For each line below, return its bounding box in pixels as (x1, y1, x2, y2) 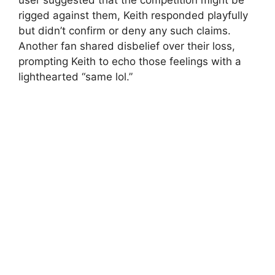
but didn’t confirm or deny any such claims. (18, 24, 231, 37)
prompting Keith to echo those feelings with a (18, 55, 241, 68)
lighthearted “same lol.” (18, 70, 133, 83)
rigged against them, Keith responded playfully (18, 9, 248, 21)
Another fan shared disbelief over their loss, (18, 39, 235, 52)
